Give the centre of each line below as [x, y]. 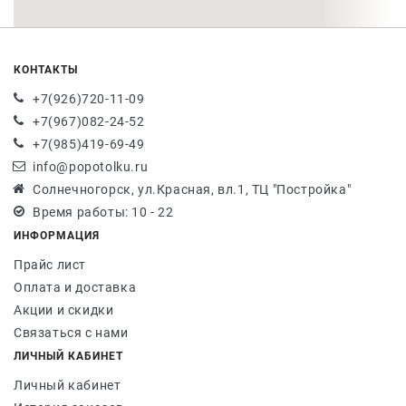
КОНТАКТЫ [46, 70]
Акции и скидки [64, 310]
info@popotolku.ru [91, 167]
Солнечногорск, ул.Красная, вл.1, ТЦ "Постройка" [192, 189]
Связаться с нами [71, 333]
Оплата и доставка [75, 287]
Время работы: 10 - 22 [103, 212]
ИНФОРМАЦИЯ [57, 236]
